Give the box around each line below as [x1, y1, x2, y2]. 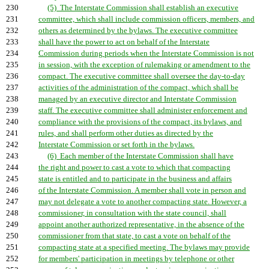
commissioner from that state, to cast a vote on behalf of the [38, 232, 231, 240]
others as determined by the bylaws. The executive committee [38, 26, 238, 35]
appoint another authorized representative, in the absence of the [38, 220, 244, 229]
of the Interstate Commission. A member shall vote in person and [38, 186, 246, 195]
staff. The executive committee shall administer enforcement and [38, 106, 247, 115]
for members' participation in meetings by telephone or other [38, 255, 234, 263]
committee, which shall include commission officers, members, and [38, 15, 255, 23]
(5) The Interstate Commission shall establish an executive [47, 4, 238, 12]
